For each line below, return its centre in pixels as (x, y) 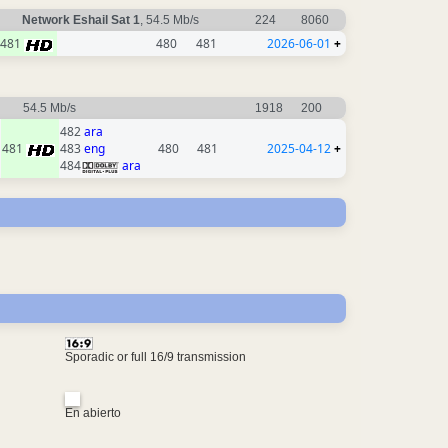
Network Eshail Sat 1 (81, 20)
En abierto (92, 413)
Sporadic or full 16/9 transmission (155, 356)
